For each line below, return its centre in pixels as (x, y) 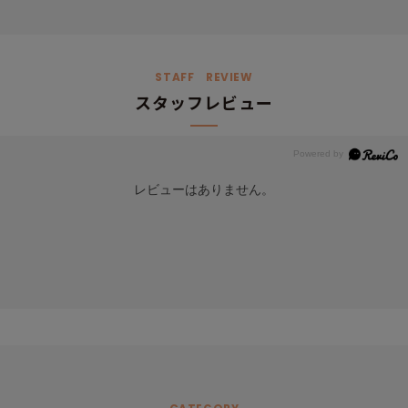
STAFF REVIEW (204, 77)
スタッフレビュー (204, 102)
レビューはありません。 (204, 190)
